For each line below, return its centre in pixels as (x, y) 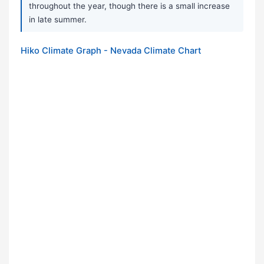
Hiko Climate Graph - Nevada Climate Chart (111, 51)
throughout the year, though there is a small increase (129, 6)
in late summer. (58, 20)
